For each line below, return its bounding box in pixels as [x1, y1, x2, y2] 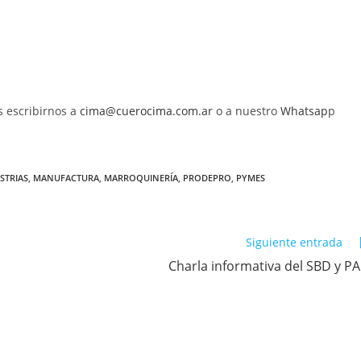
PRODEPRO [183, 171, 231, 184]
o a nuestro [213, 102, 280, 118]
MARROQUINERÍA [104, 171, 178, 184]
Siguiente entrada [246, 234, 342, 250]
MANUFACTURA [33, 171, 99, 184]
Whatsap [280, 102, 328, 118]
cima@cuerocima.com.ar [80, 102, 213, 118]
